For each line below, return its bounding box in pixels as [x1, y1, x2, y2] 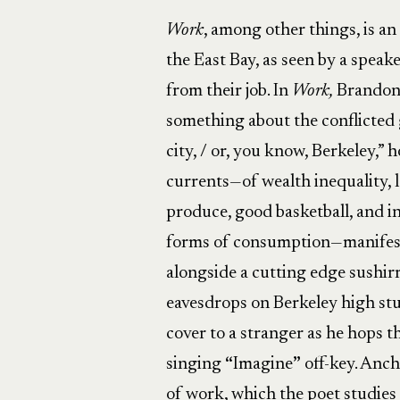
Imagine [232, 355, 293, 373]
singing [165, 355, 225, 373]
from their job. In [165, 82, 292, 100]
